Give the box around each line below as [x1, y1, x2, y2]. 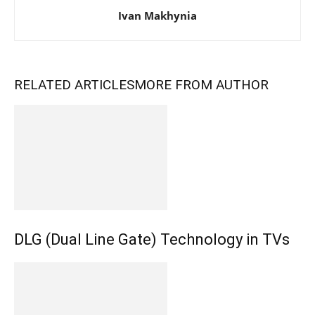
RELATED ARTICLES [14, 77, 134, 94]
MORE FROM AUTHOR [134, 77, 269, 94]
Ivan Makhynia [118, 8, 197, 23]
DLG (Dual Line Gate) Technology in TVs [14, 231, 290, 249]
